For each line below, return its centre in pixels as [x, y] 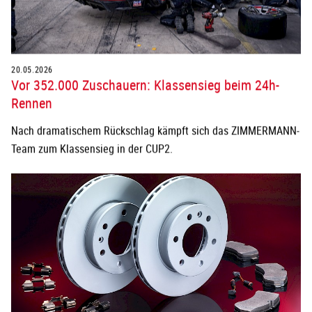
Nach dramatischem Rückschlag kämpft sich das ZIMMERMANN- [155, 128]
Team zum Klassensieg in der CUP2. [92, 147]
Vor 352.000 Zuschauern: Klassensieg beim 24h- [145, 83]
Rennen [32, 101]
